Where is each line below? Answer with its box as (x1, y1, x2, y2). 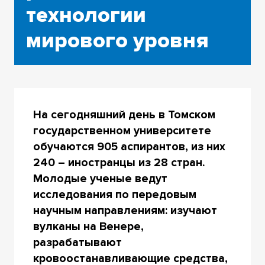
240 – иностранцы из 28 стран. (33, 155, 205, 170)
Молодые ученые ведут (33, 171, 167, 186)
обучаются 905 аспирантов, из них (33, 139, 225, 154)
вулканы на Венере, (33, 219, 144, 234)
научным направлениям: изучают (33, 203, 217, 218)
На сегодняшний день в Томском (33, 107, 215, 122)
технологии (25, 2, 146, 29)
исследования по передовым (33, 187, 196, 202)
